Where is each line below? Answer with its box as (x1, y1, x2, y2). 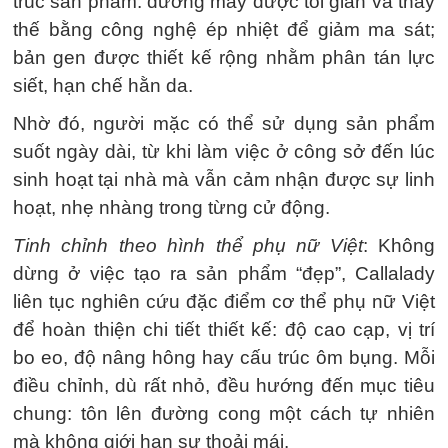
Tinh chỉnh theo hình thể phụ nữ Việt (13, 235, 363, 256)
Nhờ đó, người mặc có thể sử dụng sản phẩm (13, 113, 435, 134)
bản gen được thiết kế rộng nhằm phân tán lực (13, 47, 435, 68)
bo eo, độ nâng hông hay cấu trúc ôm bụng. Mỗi (13, 347, 435, 368)
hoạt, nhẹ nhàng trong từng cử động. (13, 197, 330, 218)
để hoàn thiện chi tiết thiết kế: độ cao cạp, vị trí (13, 319, 435, 340)
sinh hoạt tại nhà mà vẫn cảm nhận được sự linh (13, 169, 435, 190)
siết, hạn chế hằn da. (13, 75, 193, 96)
